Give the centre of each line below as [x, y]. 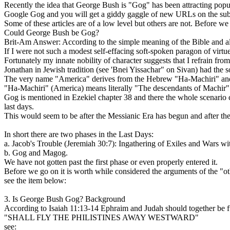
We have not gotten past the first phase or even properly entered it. [111, 162]
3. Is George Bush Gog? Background [65, 199]
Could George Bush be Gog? [52, 33]
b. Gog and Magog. [36, 153]
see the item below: [35, 180]
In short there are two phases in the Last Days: [79, 134]
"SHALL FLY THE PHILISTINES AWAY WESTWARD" [101, 217]
